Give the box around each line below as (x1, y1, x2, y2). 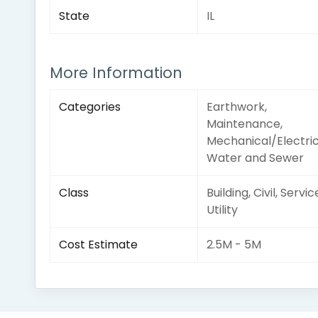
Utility (206, 202, 238, 218)
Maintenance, (206, 116, 283, 132)
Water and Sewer (206, 150, 304, 166)
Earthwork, (206, 99, 267, 115)
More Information (49, 62, 182, 83)
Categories (58, 99, 121, 115)
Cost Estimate (58, 236, 138, 253)
